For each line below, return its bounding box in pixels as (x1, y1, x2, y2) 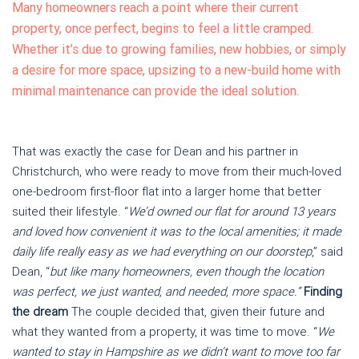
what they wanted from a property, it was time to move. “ (12, 325, 317, 339)
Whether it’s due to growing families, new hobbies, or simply (12, 42, 346, 57)
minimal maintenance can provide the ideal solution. (12, 83, 299, 99)
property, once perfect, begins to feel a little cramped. (12, 21, 313, 36)
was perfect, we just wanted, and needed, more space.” (12, 284, 304, 299)
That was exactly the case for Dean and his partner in (12, 144, 298, 159)
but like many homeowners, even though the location (50, 264, 324, 279)
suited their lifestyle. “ (12, 204, 128, 219)
